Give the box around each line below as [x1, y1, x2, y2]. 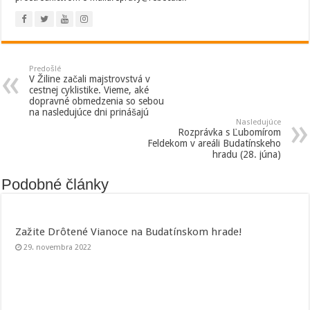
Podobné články [1, 176, 109, 194]
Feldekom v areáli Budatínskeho [147, 138, 281, 149]
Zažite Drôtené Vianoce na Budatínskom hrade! [15, 226, 243, 239]
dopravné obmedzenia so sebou [29, 95, 165, 107]
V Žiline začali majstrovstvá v [29, 73, 151, 85]
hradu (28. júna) [212, 149, 281, 161]
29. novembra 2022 [24, 243, 92, 253]
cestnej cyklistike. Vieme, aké [29, 84, 149, 96]
